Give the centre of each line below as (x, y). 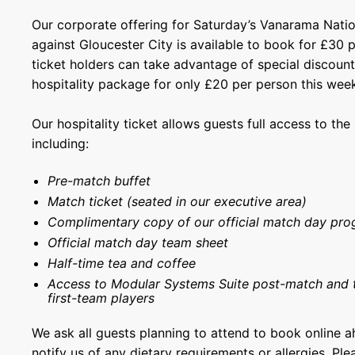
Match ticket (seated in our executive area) (177, 201)
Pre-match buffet (99, 181)
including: (61, 143)
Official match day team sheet (138, 242)
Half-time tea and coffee (122, 263)
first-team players (101, 298)
